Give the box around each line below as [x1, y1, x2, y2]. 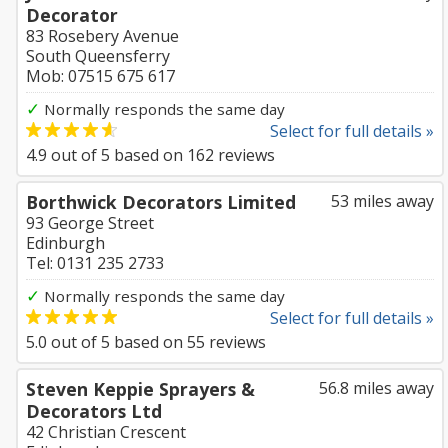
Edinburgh [26, 232, 105, 254]
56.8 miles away [319, 377, 434, 399]
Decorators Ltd [26, 399, 162, 423]
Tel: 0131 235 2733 [26, 252, 164, 274]
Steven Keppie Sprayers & [26, 377, 255, 401]
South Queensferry [26, 45, 170, 67]
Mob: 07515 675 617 [26, 65, 175, 87]
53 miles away [331, 190, 434, 212]
